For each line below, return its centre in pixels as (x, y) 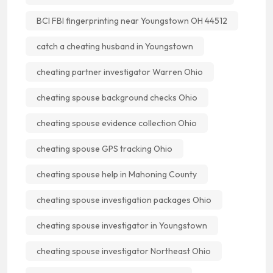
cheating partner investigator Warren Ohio (120, 72)
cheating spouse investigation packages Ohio (124, 200)
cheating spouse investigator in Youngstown (122, 225)
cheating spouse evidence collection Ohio (117, 123)
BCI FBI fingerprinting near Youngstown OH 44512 (132, 20)
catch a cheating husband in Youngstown (115, 46)
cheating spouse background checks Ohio (117, 97)
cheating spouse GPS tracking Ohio (105, 148)
